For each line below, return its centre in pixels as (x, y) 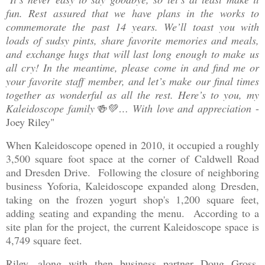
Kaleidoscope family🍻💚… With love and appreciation (129, 109)
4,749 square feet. (48, 240)
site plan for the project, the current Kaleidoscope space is (132, 227)
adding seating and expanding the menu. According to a (132, 213)
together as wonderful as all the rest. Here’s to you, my (132, 95)
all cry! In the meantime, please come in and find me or (132, 68)
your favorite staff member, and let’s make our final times (132, 81)
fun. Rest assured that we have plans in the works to (132, 13)
